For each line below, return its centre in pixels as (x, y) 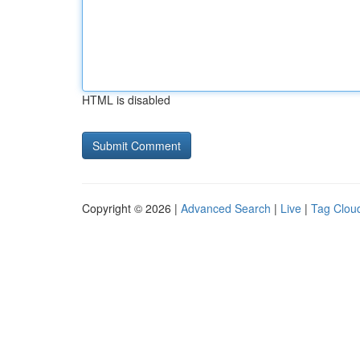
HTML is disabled (126, 100)
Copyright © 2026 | (131, 208)
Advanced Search (226, 208)
